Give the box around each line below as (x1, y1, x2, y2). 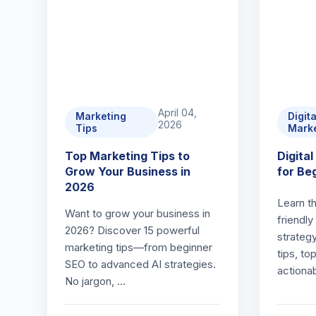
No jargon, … (65, 274, 126, 288)
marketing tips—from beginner (65, 241, 213, 254)
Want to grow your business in (65, 207, 211, 220)
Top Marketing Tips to (65, 149, 190, 163)
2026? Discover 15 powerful (65, 224, 200, 237)
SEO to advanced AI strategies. (65, 257, 217, 271)
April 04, (158, 107, 197, 119)
